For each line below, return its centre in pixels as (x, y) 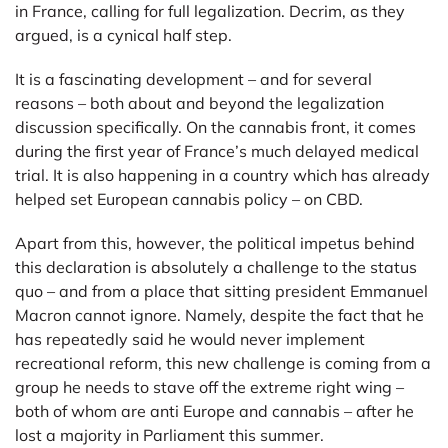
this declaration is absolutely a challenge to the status (216, 266)
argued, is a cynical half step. (123, 34)
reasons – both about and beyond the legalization (199, 102)
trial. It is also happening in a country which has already (222, 174)
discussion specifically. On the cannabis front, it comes (215, 126)
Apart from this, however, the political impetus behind (215, 242)
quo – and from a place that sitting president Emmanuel (221, 290)
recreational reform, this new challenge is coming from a (223, 362)
